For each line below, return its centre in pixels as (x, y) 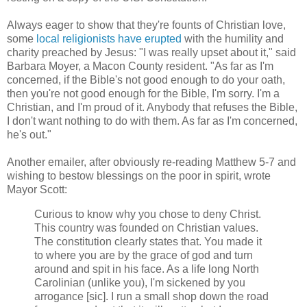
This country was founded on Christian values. (146, 228)
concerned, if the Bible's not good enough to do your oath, (146, 79)
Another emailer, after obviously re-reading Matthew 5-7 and (151, 162)
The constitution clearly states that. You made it (148, 241)
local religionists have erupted (109, 38)
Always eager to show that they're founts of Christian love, (146, 25)
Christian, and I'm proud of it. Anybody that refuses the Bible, (152, 107)
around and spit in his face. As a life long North (147, 269)
